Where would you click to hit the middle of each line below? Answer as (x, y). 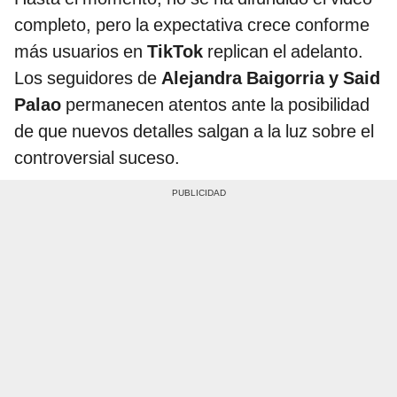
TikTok (177, 51)
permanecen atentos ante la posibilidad (215, 104)
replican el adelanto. (285, 51)
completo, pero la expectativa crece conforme (192, 24)
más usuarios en (81, 51)
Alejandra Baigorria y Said (271, 78)
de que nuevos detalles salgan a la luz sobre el (194, 131)
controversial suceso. (97, 157)
